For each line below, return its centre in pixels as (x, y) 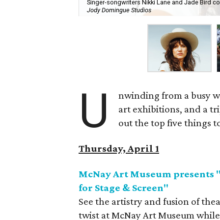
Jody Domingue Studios (119, 10)
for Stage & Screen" (124, 188)
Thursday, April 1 (119, 148)
